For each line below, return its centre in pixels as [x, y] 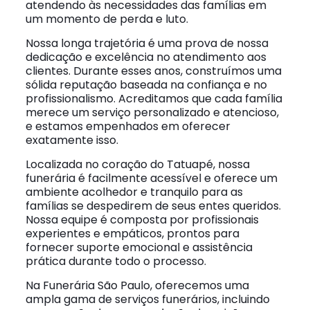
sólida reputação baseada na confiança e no [146, 85]
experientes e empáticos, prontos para [132, 234]
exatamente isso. [72, 140]
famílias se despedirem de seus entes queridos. [153, 206]
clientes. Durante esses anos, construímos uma [153, 71]
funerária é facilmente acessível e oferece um [151, 178]
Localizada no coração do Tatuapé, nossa [137, 164]
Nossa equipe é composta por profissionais [142, 220]
